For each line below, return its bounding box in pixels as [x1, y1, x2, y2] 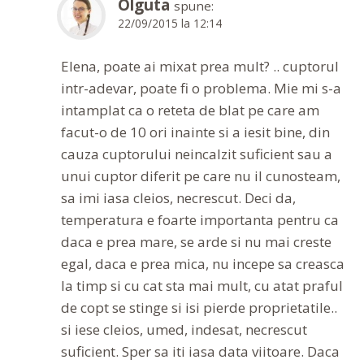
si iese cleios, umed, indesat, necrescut [61, 320, 307, 340]
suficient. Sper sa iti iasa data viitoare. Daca [61, 342, 340, 362]
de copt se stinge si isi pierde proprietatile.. [61, 298, 337, 318]
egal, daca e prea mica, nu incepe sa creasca [61, 254, 344, 274]
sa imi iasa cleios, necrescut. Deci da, [61, 188, 296, 208]
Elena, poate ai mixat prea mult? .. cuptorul [61, 57, 339, 76]
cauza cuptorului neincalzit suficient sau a [61, 145, 332, 164]
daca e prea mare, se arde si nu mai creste [61, 232, 331, 252]
